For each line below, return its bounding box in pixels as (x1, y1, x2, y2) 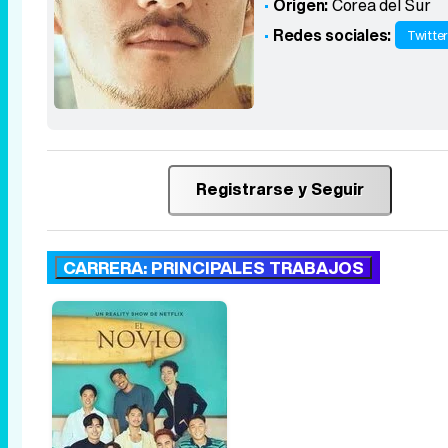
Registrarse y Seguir (195, 177, 364, 201)
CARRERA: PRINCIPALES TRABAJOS (63, 255, 364, 280)
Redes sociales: (272, 23, 392, 47)
